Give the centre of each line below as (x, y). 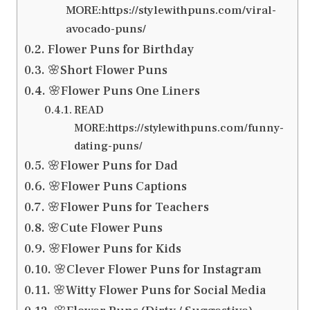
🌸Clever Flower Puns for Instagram (157, 270)
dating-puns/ (108, 146)
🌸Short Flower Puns (107, 71)
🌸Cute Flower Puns (105, 228)
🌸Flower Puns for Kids (115, 249)
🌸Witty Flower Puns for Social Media (159, 291)
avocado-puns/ (106, 29)
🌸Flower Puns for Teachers (128, 208)
